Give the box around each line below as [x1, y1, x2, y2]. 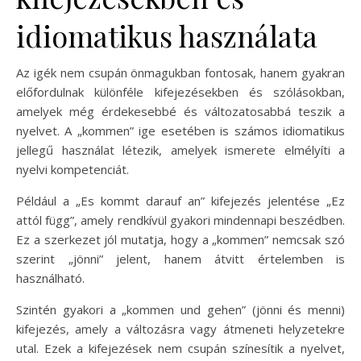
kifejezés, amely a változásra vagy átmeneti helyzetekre [16, 321, 345, 337]
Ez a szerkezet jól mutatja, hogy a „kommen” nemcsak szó [16, 231, 345, 247]
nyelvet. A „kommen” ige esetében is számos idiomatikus [16, 122, 345, 139]
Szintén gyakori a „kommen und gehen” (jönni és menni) [16, 301, 345, 317]
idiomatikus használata [16, 16, 317, 55]
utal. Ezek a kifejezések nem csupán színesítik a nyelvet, [16, 340, 345, 356]
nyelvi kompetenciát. [16, 161, 129, 177]
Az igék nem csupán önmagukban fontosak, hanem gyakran [16, 64, 345, 81]
